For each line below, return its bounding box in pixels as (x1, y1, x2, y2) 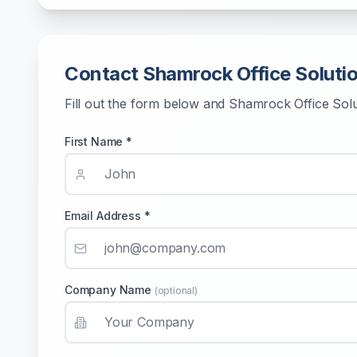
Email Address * (65, 209, 151, 222)
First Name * (65, 135, 132, 148)
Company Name (65, 283, 155, 296)
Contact (65, 62, 143, 85)
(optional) (154, 284, 198, 296)
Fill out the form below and (65, 96, 229, 112)
